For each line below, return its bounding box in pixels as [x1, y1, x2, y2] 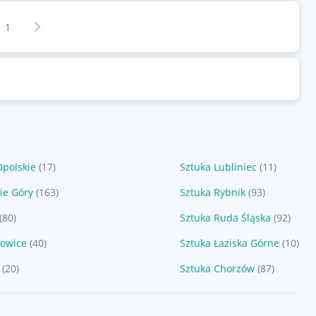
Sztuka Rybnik [179, 186, 245, 199]
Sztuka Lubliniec [179, 160, 257, 174]
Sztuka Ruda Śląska [179, 211, 271, 224]
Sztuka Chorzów [179, 262, 255, 275]
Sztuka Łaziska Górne [179, 236, 279, 250]
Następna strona [27, 17, 107, 30]
